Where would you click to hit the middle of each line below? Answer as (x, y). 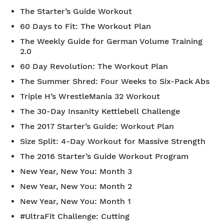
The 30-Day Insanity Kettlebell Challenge (100, 111)
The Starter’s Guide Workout (76, 11)
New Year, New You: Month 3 (76, 171)
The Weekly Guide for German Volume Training (111, 41)
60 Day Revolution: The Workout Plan (94, 66)
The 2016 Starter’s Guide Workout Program (104, 156)
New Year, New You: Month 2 (76, 186)
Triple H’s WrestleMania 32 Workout (90, 96)
